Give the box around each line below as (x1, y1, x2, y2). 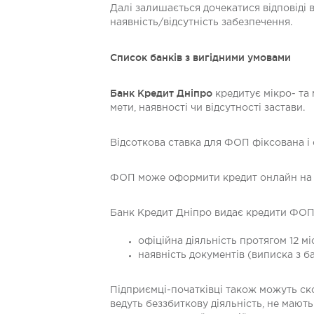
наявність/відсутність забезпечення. (110, 18, 292, 27)
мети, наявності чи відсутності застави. (110, 104, 305, 112)
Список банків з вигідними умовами (110, 52, 291, 63)
